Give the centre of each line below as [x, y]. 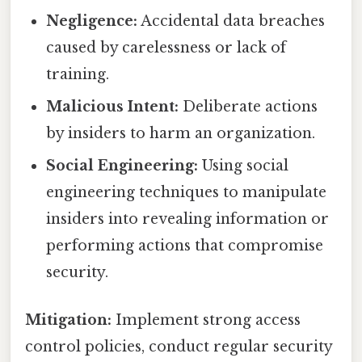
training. [78, 75]
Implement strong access [206, 320]
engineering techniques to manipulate [187, 193]
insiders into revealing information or [188, 219]
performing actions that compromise [185, 246]
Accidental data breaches [232, 21]
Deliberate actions [248, 107]
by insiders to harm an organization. [181, 134]
